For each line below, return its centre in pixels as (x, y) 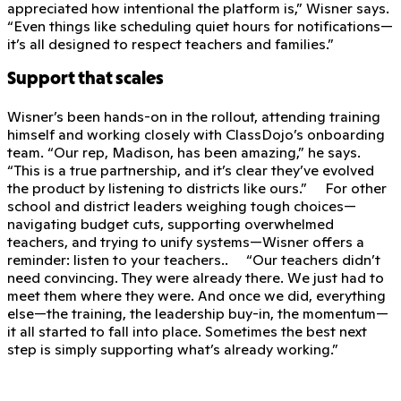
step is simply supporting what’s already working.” (173, 349)
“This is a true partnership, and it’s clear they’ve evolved (191, 170)
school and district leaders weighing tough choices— (182, 205)
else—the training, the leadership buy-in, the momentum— (198, 313)
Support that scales (85, 79)
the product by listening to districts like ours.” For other (197, 188)
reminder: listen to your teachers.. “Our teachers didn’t (194, 259)
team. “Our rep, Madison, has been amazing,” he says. (184, 152)
